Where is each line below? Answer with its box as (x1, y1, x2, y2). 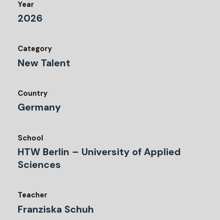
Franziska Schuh (18, 203, 94, 216)
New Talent (18, 56, 70, 69)
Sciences (18, 158, 61, 171)
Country (18, 88, 48, 98)
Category (18, 44, 52, 54)
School (18, 133, 43, 143)
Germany (18, 101, 61, 114)
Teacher (18, 190, 47, 200)
